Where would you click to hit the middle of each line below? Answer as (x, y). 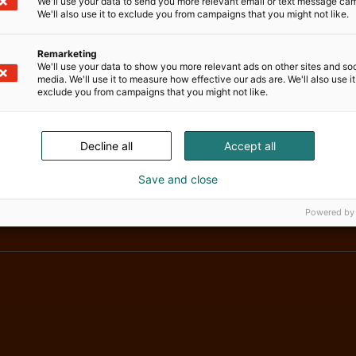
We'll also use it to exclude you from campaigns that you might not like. (193, 14)
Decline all (106, 145)
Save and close (178, 179)
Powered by (330, 212)
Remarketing (67, 53)
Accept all (250, 145)
